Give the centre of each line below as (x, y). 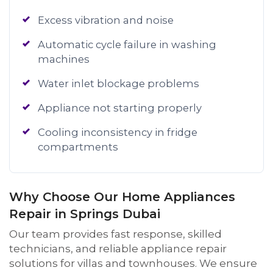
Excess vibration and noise (106, 20)
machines (64, 59)
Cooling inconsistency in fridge (118, 132)
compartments (78, 147)
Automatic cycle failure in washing (127, 44)
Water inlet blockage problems (119, 83)
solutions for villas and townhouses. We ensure (133, 263)
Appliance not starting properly (120, 108)
